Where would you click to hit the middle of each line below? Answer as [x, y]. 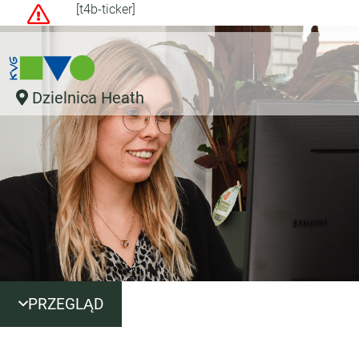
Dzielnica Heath [88, 98]
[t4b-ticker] [106, 9]
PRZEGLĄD [66, 304]
